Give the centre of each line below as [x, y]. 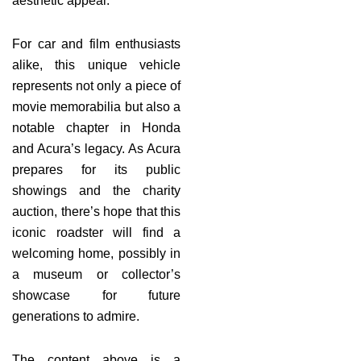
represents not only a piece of [96, 85]
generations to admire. [76, 316]
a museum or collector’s [96, 274]
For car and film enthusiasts [96, 44]
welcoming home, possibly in [96, 253]
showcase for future [96, 295]
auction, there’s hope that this [96, 211]
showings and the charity [96, 190]
